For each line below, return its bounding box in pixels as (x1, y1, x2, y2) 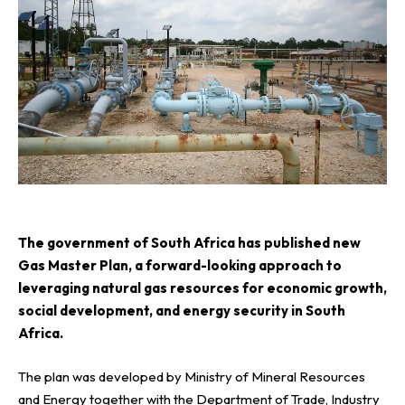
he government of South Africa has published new (27, 234, 361, 252)
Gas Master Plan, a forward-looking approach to (18, 257, 342, 275)
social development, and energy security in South (18, 302, 345, 320)
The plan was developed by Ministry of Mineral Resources (18, 367, 365, 385)
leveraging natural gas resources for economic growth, (18, 279, 387, 297)
